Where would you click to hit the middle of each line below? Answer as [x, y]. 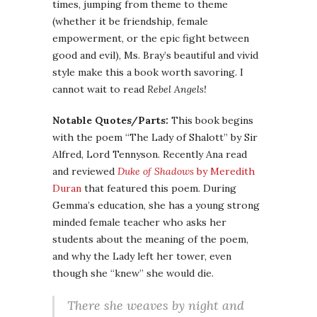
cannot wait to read [100, 89]
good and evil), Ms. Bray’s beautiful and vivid [155, 55]
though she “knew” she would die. [133, 273]
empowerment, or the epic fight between [151, 38]
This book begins [211, 120]
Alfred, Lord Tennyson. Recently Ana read [150, 154]
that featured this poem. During [159, 188]
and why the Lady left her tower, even [142, 256]
